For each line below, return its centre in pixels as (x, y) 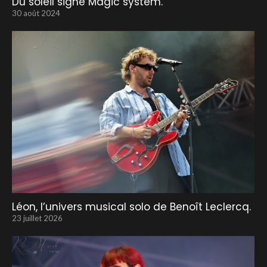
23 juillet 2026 (37, 218)
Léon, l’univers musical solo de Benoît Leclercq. (131, 207)
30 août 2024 (36, 13)
